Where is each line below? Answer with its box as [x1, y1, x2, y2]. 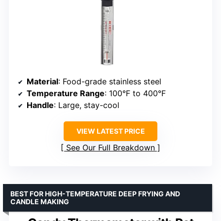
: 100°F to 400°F [105, 88, 166, 98]
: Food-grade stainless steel [58, 76, 161, 86]
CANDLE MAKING [10, 197, 69, 206]
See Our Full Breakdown [66, 142, 155, 152]
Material [27, 76, 58, 86]
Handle [27, 100, 54, 110]
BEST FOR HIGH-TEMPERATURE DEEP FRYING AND [10, 189, 180, 198]
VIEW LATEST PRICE [76, 126, 145, 135]
